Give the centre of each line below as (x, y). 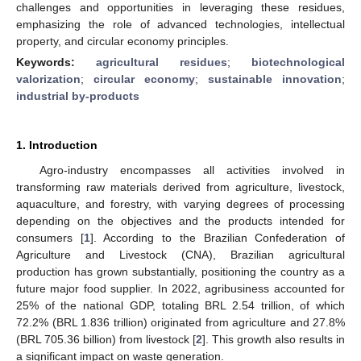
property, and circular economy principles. (122, 41)
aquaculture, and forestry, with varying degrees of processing (180, 203)
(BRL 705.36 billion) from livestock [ (106, 339)
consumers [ (50, 237)
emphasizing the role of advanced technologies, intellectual (180, 24)
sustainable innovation (275, 79)
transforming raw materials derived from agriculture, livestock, (180, 187)
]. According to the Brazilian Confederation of (218, 237)
